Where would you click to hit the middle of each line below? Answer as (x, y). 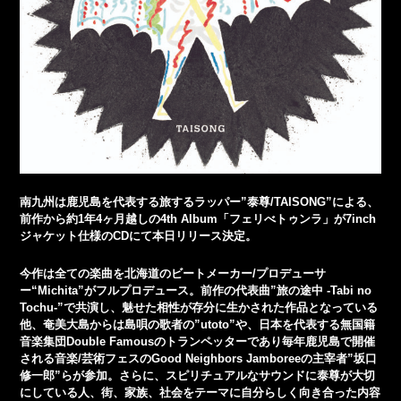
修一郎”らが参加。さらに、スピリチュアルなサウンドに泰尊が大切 (198, 375)
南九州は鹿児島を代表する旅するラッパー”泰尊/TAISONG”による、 (200, 202)
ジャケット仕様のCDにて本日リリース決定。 (139, 236)
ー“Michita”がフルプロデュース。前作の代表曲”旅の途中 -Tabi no (196, 290)
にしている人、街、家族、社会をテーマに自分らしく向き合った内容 (200, 392)
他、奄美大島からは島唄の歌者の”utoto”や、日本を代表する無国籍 (198, 324)
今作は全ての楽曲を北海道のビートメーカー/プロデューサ (173, 273)
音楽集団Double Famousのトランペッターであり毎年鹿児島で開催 (198, 341)
